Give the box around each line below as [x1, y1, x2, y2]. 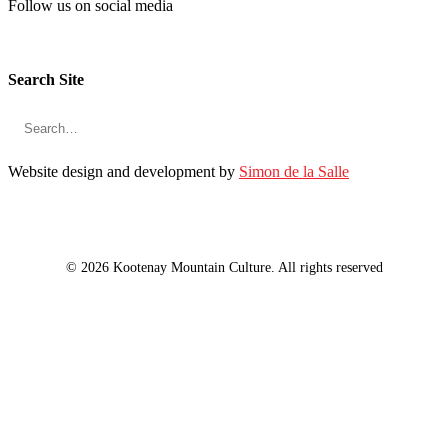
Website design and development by [8, 163, 239, 181]
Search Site [8, 70, 84, 88]
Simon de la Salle [239, 163, 349, 181]
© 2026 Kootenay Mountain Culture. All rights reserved [65, 260, 383, 276]
